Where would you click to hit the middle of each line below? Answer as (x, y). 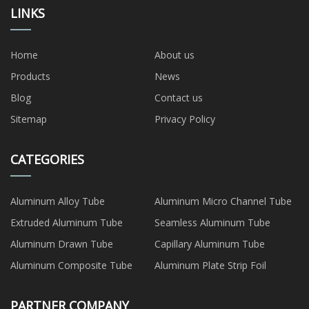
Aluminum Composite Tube (71, 266)
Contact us (179, 98)
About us (175, 55)
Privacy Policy (185, 119)
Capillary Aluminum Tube (210, 244)
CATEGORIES (47, 160)
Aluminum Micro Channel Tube (223, 201)
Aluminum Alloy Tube (58, 201)
